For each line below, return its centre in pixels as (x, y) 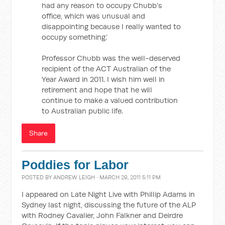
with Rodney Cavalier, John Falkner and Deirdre (102, 215)
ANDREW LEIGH (74, 177)
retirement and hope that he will (97, 90)
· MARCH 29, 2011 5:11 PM (128, 177)
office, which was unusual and (94, 16)
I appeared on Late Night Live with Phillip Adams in (108, 194)
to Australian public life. (83, 111)
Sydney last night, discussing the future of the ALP (109, 205)
